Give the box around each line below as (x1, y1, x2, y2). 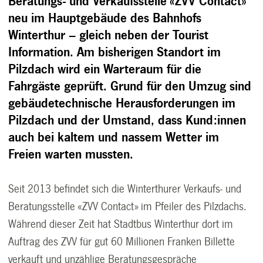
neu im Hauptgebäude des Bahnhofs (8, 11, 202, 25)
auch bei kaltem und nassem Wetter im (8, 130, 220, 144)
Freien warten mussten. (8, 147, 134, 161)
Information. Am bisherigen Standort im (8, 45, 221, 59)
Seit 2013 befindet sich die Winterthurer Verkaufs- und (8, 183, 242, 195)
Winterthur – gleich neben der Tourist (8, 28, 209, 42)
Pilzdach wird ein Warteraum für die (8, 62, 202, 76)
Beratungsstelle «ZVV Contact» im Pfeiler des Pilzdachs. (8, 201, 247, 213)
